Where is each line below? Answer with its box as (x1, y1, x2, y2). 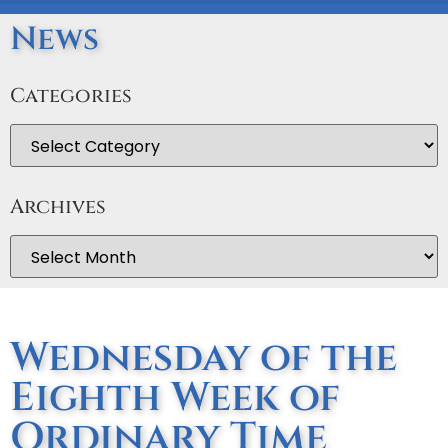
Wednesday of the (10, 331, 397, 386)
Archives (10, 193, 106, 221)
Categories (10, 82, 132, 110)
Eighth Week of (10, 371, 340, 426)
